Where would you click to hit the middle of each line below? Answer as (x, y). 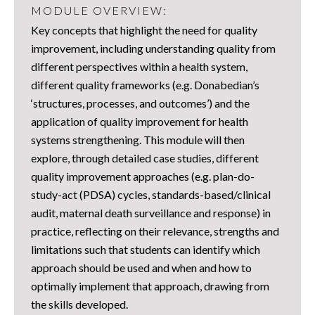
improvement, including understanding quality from (153, 48)
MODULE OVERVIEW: (99, 10)
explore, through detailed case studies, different (145, 157)
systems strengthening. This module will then (138, 139)
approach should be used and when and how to (141, 267)
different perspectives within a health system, (139, 66)
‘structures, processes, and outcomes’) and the (140, 103)
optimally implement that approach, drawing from (150, 285)
